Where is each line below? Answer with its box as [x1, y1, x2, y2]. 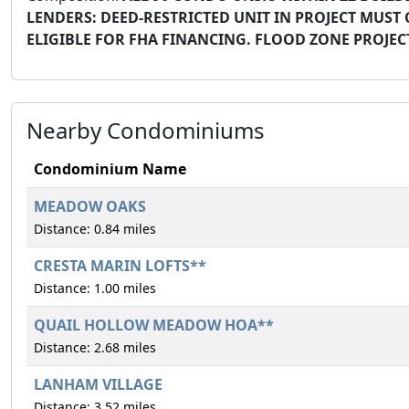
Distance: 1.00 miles [34, 279, 156, 297]
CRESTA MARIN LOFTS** [34, 256, 206, 276]
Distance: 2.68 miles [34, 339, 156, 356]
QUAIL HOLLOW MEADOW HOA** [34, 315, 274, 335]
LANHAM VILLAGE [34, 374, 163, 394]
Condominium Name [34, 159, 186, 179]
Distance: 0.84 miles [34, 220, 156, 237]
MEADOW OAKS [34, 196, 146, 216]
